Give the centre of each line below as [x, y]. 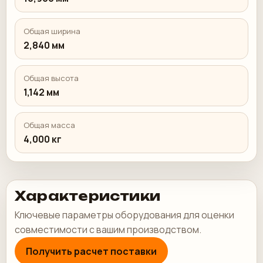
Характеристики [88, 196]
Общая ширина [52, 31]
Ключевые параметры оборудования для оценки [124, 215]
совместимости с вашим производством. [108, 230]
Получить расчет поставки [91, 251]
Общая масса [49, 125]
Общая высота [51, 78]
